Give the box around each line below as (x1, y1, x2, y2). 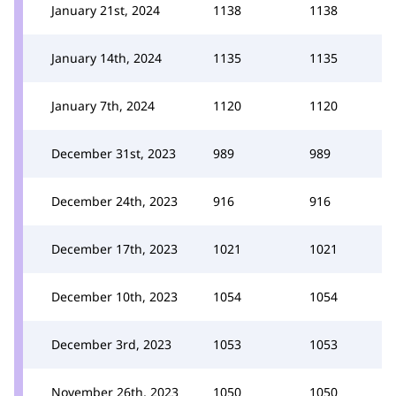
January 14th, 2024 (51, 49, 162, 66)
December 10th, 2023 (51, 287, 178, 305)
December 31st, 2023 (51, 144, 176, 162)
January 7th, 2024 (51, 96, 155, 114)
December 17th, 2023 (51, 240, 178, 257)
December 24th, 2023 (51, 192, 178, 209)
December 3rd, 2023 (51, 335, 171, 353)
